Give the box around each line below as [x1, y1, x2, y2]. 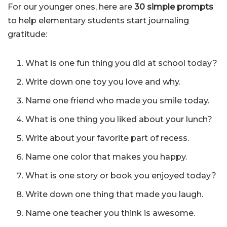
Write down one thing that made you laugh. [25, 190, 203, 200]
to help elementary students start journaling [8, 16, 189, 26]
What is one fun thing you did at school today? [25, 58, 217, 68]
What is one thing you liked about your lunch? [25, 115, 212, 125]
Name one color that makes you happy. [25, 152, 187, 162]
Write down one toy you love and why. [25, 77, 180, 87]
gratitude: [8, 29, 47, 40]
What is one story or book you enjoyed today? [25, 171, 216, 181]
